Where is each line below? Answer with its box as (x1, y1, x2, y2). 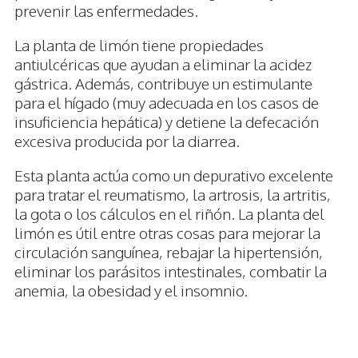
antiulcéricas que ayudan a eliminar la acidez (14, 54, 312, 74)
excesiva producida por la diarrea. (14, 131, 240, 151)
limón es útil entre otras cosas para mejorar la (14, 223, 320, 243)
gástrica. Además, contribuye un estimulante (14, 74, 312, 93)
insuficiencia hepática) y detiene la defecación (14, 112, 319, 132)
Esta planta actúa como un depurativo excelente (14, 165, 333, 185)
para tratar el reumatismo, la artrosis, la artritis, (14, 185, 331, 205)
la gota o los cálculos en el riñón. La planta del (14, 204, 324, 224)
